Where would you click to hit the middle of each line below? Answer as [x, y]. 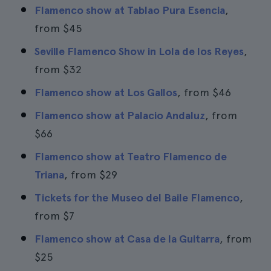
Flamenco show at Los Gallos [106, 92]
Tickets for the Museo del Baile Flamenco [137, 198]
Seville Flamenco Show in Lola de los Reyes [139, 51]
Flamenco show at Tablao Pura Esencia [130, 10]
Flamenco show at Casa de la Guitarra [127, 239]
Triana [49, 175]
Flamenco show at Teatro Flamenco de [131, 156]
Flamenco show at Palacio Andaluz [120, 115]
